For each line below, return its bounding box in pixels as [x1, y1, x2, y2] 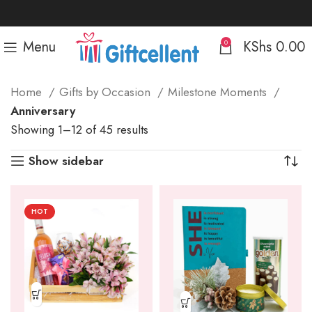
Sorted [148, 120, 182, 137]
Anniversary [10, 102, 75, 119]
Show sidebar [29, 152, 104, 169]
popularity [148, 158, 198, 175]
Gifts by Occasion [59, 84, 154, 100]
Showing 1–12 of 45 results [10, 121, 148, 138]
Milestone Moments [168, 84, 270, 100]
